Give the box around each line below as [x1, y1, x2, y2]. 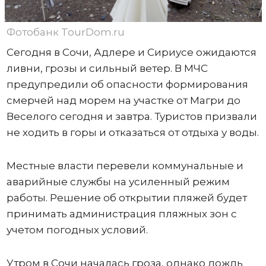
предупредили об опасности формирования [6, 78, 248, 91]
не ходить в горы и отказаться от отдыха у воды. [6, 126, 259, 139]
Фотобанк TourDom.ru [6, 26, 125, 39]
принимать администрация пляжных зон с [6, 208, 237, 220]
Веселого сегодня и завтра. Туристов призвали [6, 110, 257, 123]
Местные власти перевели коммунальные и [6, 160, 243, 172]
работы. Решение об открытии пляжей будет [6, 192, 247, 204]
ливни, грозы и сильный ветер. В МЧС [6, 62, 208, 75]
